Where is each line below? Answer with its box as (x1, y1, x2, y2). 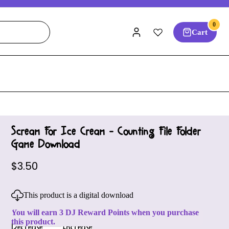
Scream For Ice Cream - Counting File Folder (11, 125, 201, 138)
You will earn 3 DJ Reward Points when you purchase (11, 208, 199, 217)
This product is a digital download (24, 191, 133, 200)
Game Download (11, 138, 80, 151)
